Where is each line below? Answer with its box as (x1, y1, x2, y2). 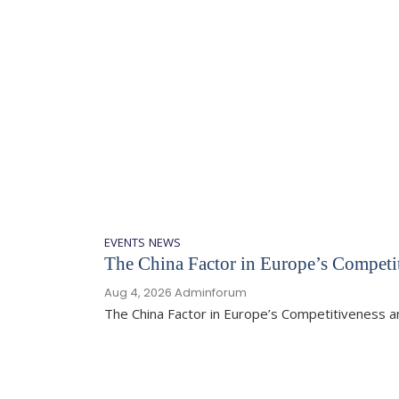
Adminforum (175, 284, 247, 301)
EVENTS (104, 234, 145, 250)
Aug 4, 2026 (104, 284, 172, 301)
